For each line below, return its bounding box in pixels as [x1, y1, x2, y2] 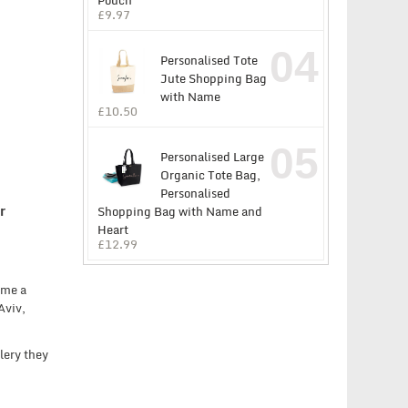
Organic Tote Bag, [160, 165, 260, 186]
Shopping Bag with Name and [97, 201, 262, 222]
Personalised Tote [160, 50, 258, 71]
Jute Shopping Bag [160, 68, 267, 89]
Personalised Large [160, 147, 264, 168]
